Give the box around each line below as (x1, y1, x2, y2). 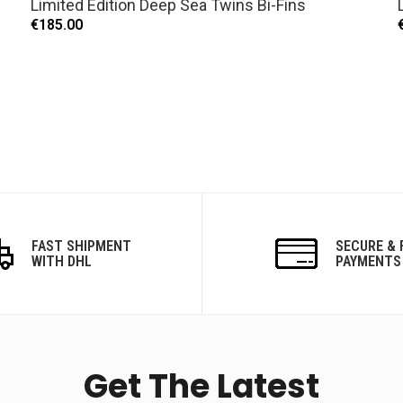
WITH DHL (31, 253, 92, 270)
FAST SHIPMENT (31, 237, 131, 255)
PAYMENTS (335, 253, 401, 270)
